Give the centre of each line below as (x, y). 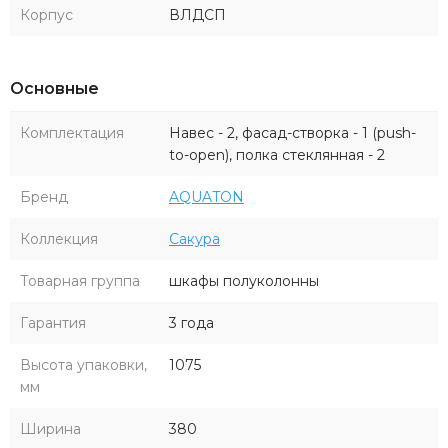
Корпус (46, 14)
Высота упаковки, (83, 364)
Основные (54, 88)
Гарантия (53, 322)
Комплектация (72, 132)
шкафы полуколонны (244, 280)
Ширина (50, 428)
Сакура (194, 238)
